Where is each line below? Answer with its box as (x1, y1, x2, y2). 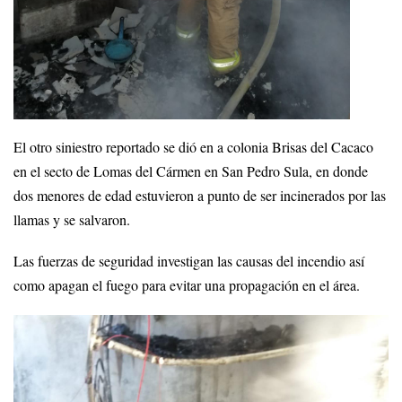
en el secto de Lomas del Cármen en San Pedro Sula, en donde (13, 162, 368, 182)
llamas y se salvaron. (13, 210, 130, 231)
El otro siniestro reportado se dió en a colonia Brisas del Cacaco (13, 137, 373, 158)
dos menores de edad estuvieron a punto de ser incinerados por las (13, 186, 386, 206)
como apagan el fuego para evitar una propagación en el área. (13, 275, 360, 296)
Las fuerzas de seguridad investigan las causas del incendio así (13, 251, 364, 272)
